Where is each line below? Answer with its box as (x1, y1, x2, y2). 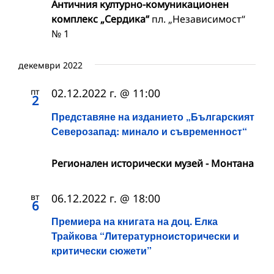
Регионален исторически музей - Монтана (51, 156, 254, 170)
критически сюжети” (51, 243, 152, 257)
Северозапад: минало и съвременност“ (51, 124, 247, 138)
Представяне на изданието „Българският (51, 109, 254, 124)
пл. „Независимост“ (152, 12, 245, 26)
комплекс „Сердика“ (51, 12, 152, 26)
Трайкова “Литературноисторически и (51, 228, 239, 243)
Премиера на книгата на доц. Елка (51, 213, 218, 228)
